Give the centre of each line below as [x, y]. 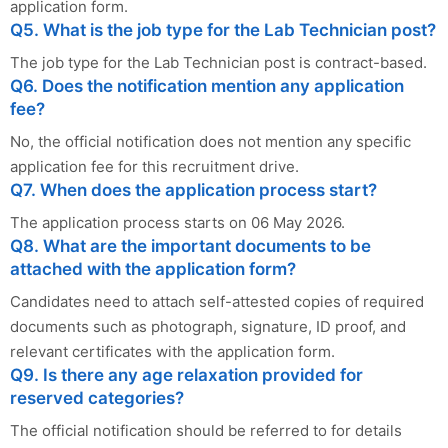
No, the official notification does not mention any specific [210, 141]
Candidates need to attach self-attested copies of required [217, 301]
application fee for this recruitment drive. [154, 166]
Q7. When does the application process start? [193, 189]
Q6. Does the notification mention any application [207, 85]
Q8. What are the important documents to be [190, 245]
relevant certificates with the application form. [172, 351]
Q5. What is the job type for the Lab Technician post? [223, 29]
